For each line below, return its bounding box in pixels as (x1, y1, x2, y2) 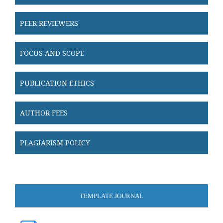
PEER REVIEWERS (20, 18, 78, 28)
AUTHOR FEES (20, 108, 68, 118)
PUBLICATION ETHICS (20, 78, 94, 88)
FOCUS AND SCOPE (20, 48, 84, 58)
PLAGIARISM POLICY (20, 138, 90, 148)
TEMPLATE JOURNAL (80, 192, 143, 200)
